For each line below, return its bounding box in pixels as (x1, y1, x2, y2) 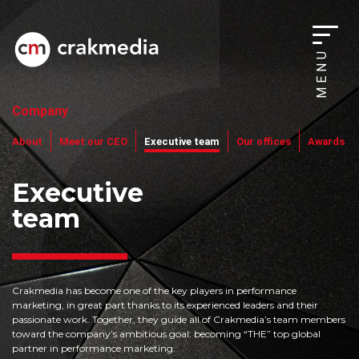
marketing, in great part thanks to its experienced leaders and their (12, 299, 318, 311)
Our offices (236, 135, 291, 147)
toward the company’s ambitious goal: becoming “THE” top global (12, 328, 321, 340)
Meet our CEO (59, 135, 127, 147)
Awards (308, 135, 345, 147)
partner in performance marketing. (12, 342, 175, 354)
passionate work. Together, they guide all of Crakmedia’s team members (12, 313, 345, 325)
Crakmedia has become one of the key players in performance (12, 284, 296, 296)
